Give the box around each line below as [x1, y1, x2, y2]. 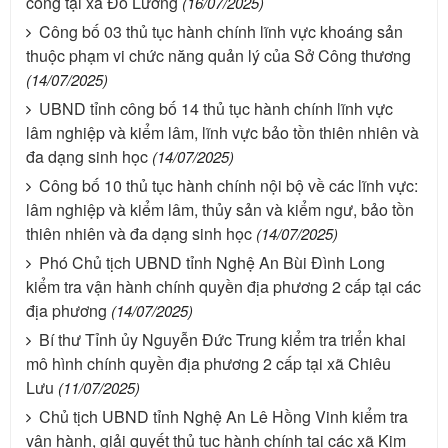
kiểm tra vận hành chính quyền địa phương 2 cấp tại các [26, 274, 421, 298]
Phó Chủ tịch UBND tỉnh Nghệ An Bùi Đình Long [39, 250, 385, 274]
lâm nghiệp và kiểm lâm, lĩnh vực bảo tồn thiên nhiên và [26, 120, 419, 144]
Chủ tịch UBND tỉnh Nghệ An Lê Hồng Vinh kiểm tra [39, 404, 408, 428]
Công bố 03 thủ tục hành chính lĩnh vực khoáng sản [39, 19, 403, 43]
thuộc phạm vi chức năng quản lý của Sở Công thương [26, 43, 411, 67]
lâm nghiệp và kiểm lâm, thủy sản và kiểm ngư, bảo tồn [26, 197, 414, 221]
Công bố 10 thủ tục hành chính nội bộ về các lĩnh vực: [39, 173, 418, 197]
